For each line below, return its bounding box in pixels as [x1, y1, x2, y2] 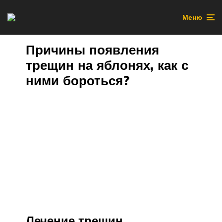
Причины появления [26, 42, 159, 58]
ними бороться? [26, 72, 129, 89]
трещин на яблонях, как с [26, 57, 188, 73]
